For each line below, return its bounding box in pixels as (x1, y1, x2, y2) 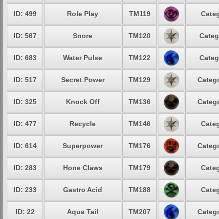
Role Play (67, 10, 98, 18)
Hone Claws (63, 164, 103, 172)
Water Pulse (63, 54, 102, 62)
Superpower (63, 142, 103, 150)
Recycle (69, 120, 96, 128)
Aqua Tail (67, 208, 98, 216)
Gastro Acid (63, 186, 102, 194)
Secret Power (61, 76, 105, 84)
